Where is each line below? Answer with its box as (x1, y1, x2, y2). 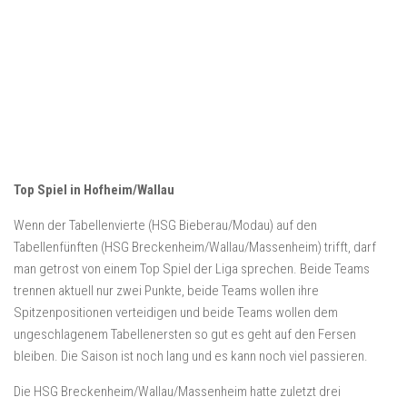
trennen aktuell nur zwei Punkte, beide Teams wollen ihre (14, 283, 319, 299)
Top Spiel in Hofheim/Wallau (14, 182, 174, 198)
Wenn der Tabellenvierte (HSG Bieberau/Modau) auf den (14, 217, 317, 233)
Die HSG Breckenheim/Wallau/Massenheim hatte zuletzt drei (14, 383, 341, 400)
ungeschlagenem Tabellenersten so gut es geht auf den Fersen (14, 326, 356, 342)
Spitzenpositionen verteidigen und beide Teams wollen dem (14, 304, 338, 321)
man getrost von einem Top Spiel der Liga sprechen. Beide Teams (14, 261, 370, 277)
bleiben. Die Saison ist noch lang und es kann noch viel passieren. (14, 348, 368, 364)
